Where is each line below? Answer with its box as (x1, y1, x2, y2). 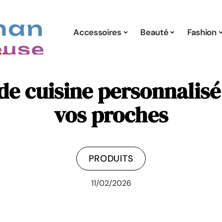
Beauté (140, 26, 168, 38)
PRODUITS (88, 153, 134, 165)
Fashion (187, 26, 217, 38)
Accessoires (73, 26, 121, 38)
